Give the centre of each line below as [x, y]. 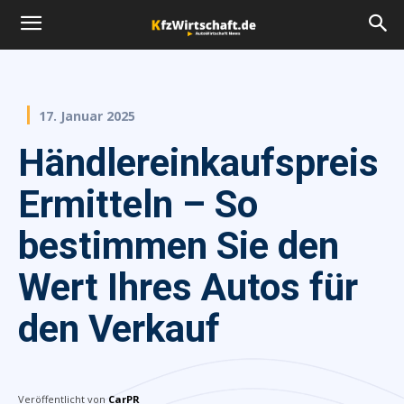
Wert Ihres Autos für [188, 287]
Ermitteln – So [138, 204]
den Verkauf [119, 328]
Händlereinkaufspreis [198, 162]
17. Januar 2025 [87, 115]
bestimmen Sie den [179, 245]
